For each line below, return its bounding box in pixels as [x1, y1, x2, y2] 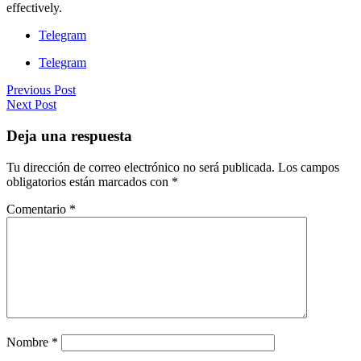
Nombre [6, 334, 52, 349]
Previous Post [6, 83, 76, 98]
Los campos [278, 160, 339, 174]
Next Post [6, 98, 56, 112]
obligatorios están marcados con [6, 174, 172, 189]
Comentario [6, 201, 69, 216]
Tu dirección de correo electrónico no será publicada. [6, 160, 275, 174]
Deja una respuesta [6, 127, 132, 144]
